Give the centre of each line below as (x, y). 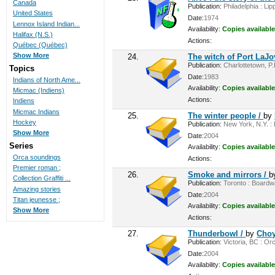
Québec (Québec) (40, 45)
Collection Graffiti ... (41, 178)
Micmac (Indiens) (38, 91)
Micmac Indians (36, 111)
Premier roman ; (37, 168)
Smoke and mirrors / (229, 175)
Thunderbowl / (217, 234)
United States (33, 13)
